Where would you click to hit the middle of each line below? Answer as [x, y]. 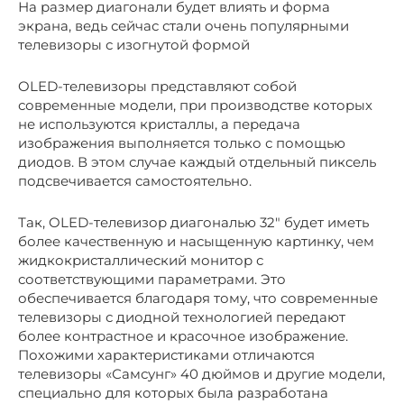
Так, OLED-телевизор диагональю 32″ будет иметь [193, 222]
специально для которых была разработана [173, 392]
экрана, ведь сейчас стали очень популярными [184, 25]
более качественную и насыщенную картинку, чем [196, 241]
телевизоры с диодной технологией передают [182, 317]
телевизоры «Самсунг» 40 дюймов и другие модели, [202, 373]
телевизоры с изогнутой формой [134, 44]
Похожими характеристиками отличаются [166, 354]
